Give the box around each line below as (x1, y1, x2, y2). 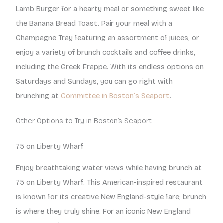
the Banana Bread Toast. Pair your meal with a (16, 19, 172, 28)
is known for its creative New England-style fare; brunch (16, 192, 206, 202)
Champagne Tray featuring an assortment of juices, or (16, 33, 199, 43)
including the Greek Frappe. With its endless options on (16, 62, 204, 72)
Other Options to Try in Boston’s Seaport (16, 116, 152, 126)
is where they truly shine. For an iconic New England (16, 207, 191, 216)
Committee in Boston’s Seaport (61, 91, 170, 101)
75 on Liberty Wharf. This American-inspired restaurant (16, 178, 203, 187)
